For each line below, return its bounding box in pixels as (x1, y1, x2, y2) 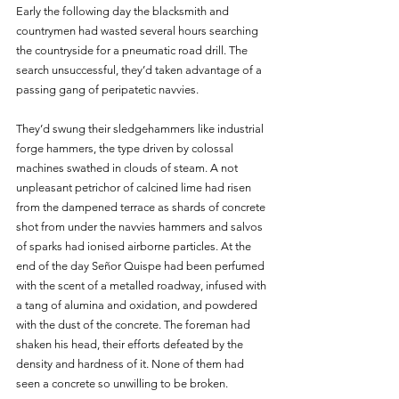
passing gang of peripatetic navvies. (16, 82, 201, 96)
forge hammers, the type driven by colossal (16, 141, 236, 155)
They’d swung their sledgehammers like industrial (16, 121, 266, 135)
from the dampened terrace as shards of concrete (16, 199, 268, 214)
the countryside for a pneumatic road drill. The (16, 43, 250, 57)
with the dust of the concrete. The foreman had (16, 317, 253, 331)
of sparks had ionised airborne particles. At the (16, 239, 254, 253)
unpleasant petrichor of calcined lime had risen (16, 180, 254, 194)
